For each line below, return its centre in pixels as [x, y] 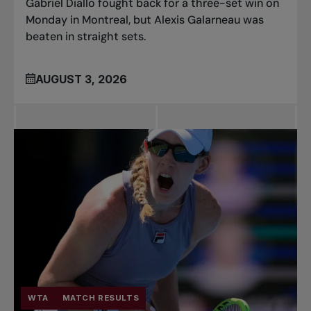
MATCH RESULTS [101, 297]
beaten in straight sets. [86, 36]
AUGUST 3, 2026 [82, 79]
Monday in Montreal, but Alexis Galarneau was [145, 19]
